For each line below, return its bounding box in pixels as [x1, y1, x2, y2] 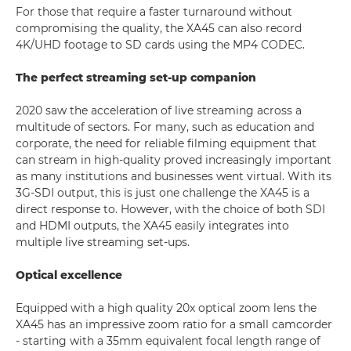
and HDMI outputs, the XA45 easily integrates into [16, 219, 289, 233]
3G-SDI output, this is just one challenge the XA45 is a [16, 186, 309, 200]
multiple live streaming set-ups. [16, 235, 190, 249]
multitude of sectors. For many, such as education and [16, 120, 314, 134]
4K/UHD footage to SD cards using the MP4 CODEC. [16, 38, 305, 52]
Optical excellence [16, 268, 122, 282]
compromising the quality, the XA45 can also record [16, 21, 302, 35]
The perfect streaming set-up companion [16, 71, 256, 85]
